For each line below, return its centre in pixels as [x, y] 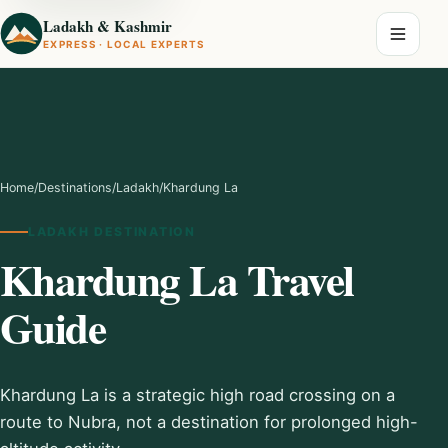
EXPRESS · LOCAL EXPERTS [124, 43]
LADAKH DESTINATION [112, 231]
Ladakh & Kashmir [107, 25]
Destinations [75, 187]
